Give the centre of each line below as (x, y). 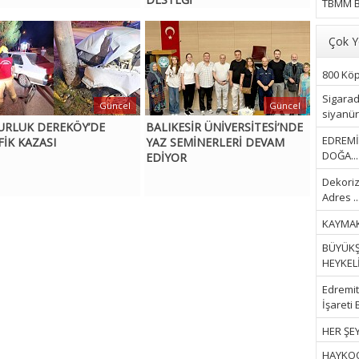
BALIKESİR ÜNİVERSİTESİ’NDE (224, 127)
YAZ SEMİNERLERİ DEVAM (215, 143)
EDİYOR (166, 158)
